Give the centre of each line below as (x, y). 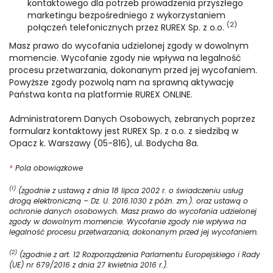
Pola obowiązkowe (48, 168)
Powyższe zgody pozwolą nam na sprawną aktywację (122, 82)
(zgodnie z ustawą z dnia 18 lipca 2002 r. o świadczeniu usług (129, 190)
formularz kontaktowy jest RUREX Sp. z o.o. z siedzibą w (124, 131)
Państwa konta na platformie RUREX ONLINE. (101, 94)
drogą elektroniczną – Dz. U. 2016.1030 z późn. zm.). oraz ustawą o (129, 200)
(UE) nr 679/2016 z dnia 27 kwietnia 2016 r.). (89, 264)
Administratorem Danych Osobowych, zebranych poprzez (132, 119)
